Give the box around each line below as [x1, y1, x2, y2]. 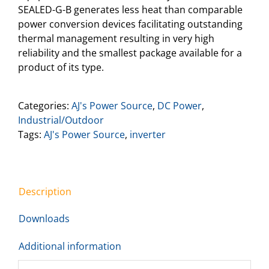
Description [19, 184, 71, 198]
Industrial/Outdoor [18, 113, 104, 127]
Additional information [19, 239, 121, 253]
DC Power [157, 98, 202, 112]
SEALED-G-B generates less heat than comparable [18, 2, 243, 16]
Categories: [18, 98, 71, 112]
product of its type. [18, 60, 104, 74]
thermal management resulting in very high [18, 31, 214, 45]
